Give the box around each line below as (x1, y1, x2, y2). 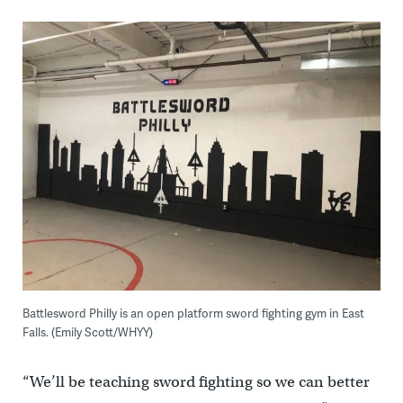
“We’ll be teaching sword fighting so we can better (22, 372, 370, 392)
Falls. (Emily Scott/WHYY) (22, 324, 153, 341)
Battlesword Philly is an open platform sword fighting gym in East (22, 305, 364, 322)
